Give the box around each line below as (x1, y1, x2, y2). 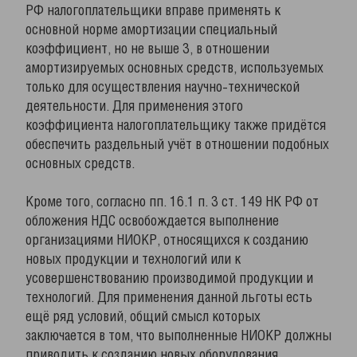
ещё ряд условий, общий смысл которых (25, 311, 261, 324)
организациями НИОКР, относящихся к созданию (25, 234, 308, 247)
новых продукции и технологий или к (25, 253, 241, 266)
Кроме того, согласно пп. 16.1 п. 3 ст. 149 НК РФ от (25, 196, 319, 209)
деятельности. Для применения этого (25, 100, 243, 113)
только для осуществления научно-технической (25, 81, 300, 94)
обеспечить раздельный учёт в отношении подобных (25, 139, 329, 151)
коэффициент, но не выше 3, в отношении (25, 43, 269, 56)
